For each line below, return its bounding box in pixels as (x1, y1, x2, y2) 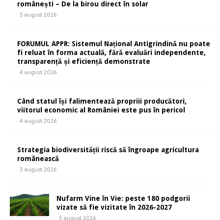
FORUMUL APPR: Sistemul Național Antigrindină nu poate (17, 40, 210, 48)
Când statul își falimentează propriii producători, (17, 97, 187, 106)
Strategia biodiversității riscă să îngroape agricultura (17, 146, 199, 154)
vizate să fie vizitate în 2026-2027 (56, 203, 172, 212)
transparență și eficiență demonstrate (17, 57, 150, 66)
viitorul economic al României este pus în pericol (17, 106, 185, 114)
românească (17, 155, 59, 163)
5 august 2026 (20, 10, 56, 20)
